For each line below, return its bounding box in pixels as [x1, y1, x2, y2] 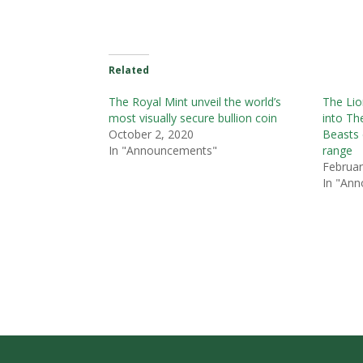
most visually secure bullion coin [109, 109, 278, 126]
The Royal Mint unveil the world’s [109, 93, 282, 109]
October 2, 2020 [109, 126, 194, 142]
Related [109, 62, 150, 77]
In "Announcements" [109, 142, 218, 158]
